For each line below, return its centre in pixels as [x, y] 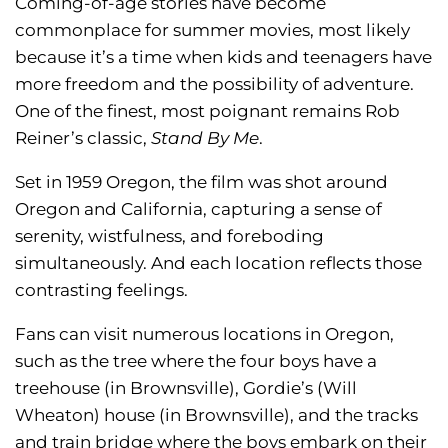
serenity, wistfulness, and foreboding [169, 235]
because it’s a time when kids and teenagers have [223, 56]
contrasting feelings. [101, 289]
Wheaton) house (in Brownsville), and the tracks [216, 414]
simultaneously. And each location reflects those [218, 262]
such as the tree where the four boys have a [196, 360]
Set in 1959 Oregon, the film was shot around [201, 181]
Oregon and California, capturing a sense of [198, 208]
